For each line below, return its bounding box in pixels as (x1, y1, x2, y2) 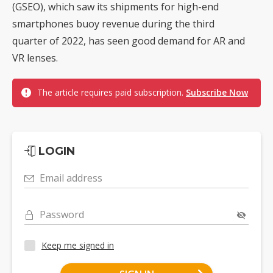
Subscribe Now (186, 86, 248, 98)
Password (40, 207, 84, 221)
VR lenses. (12, 51, 58, 65)
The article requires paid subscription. (37, 86, 186, 98)
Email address (40, 171, 102, 185)
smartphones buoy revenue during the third (12, 16, 214, 30)
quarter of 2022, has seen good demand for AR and (12, 34, 245, 48)
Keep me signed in (41, 239, 114, 252)
